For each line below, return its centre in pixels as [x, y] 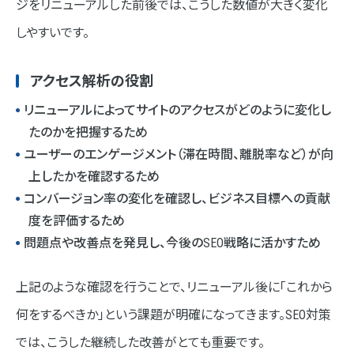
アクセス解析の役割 [92, 81]
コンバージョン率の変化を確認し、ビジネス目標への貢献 [177, 199]
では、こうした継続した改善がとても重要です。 [140, 343]
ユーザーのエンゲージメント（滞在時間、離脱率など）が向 [179, 155]
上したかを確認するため [94, 177]
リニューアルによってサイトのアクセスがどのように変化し [177, 111]
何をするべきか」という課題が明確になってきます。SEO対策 [173, 315]
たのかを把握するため [88, 133]
